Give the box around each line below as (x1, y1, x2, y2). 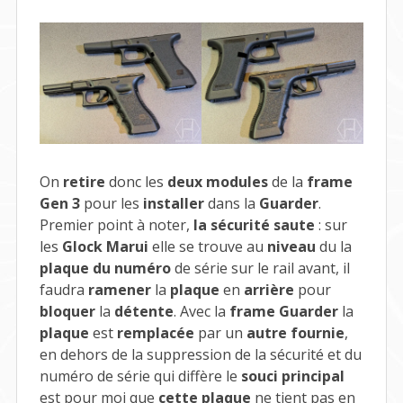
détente (113, 301, 174, 322)
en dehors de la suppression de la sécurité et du (39, 345, 362, 365)
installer (142, 193, 204, 214)
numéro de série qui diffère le (39, 366, 241, 387)
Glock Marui (61, 237, 148, 257)
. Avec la (173, 301, 229, 322)
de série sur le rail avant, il (170, 258, 350, 279)
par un (193, 323, 246, 344)
